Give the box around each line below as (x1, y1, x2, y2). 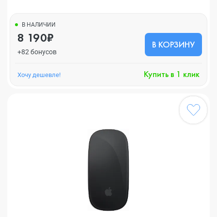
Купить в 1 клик (144, 68, 200, 79)
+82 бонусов (17, 48, 57, 56)
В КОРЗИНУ (152, 39, 195, 50)
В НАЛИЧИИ (22, 21, 56, 28)
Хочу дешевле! (17, 71, 61, 78)
